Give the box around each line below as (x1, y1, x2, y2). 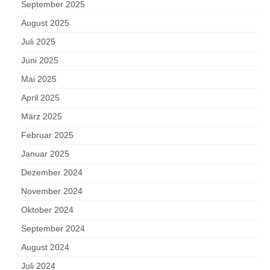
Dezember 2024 (21, 168, 83, 178)
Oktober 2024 (21, 205, 74, 215)
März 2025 (21, 111, 62, 122)
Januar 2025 (21, 149, 69, 159)
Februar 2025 (21, 130, 74, 140)
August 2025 (21, 18, 69, 28)
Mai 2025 (21, 74, 57, 84)
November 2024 (21, 186, 83, 196)
